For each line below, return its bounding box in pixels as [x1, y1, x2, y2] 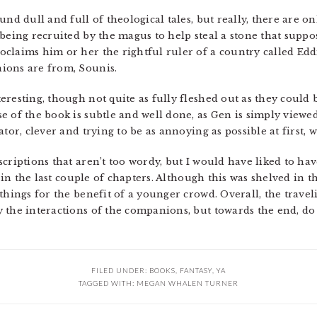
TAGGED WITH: [79, 279, 137, 287]
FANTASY [180, 266, 212, 275]
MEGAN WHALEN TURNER [137, 279, 238, 287]
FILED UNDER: [91, 266, 149, 275]
